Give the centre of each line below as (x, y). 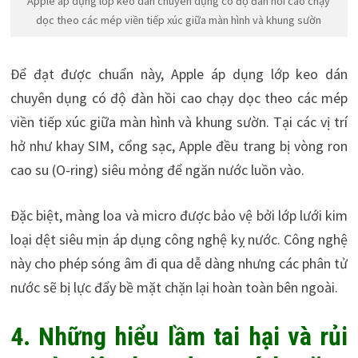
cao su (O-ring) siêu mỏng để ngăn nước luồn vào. (157, 169)
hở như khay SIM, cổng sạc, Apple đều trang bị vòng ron (179, 145)
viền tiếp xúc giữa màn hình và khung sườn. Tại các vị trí (179, 121)
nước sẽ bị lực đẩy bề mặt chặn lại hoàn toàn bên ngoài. (174, 287)
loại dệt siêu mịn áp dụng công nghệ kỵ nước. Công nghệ (179, 239)
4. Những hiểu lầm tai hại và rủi (179, 336)
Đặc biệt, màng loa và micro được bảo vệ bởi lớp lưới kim (179, 215)
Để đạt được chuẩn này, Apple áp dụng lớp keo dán (179, 74)
